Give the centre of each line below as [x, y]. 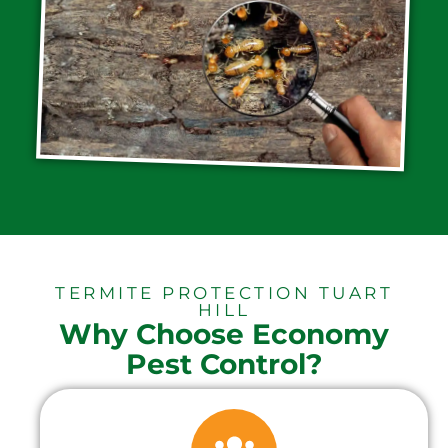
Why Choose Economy [224, 333]
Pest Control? [224, 363]
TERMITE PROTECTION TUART [224, 292]
